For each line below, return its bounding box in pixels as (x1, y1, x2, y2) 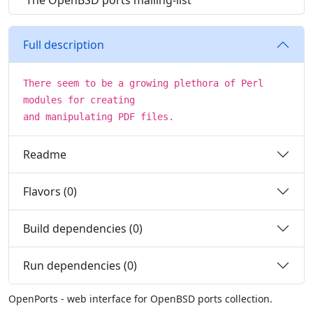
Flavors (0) (23, 183, 77, 199)
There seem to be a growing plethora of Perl (23, 78, 263, 89)
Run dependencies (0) (23, 257, 137, 273)
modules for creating (23, 94, 135, 105)
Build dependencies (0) (23, 220, 143, 236)
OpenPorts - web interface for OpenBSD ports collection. (8, 292, 272, 305)
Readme (23, 146, 66, 162)
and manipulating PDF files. (23, 111, 174, 122)
